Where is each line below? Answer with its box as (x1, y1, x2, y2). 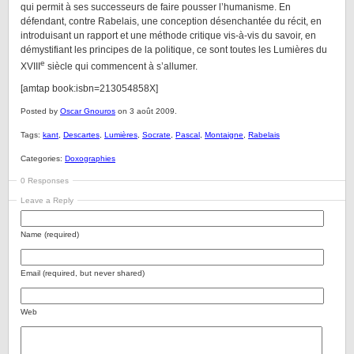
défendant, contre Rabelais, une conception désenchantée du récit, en (21, 16, 322, 27)
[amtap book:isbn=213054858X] (21, 83, 158, 94)
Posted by (21, 107, 60, 115)
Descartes (63, 130, 100, 139)
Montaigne (205, 130, 243, 139)
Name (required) (21, 230, 79, 239)
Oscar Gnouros (60, 107, 115, 115)
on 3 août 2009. (115, 107, 177, 115)
